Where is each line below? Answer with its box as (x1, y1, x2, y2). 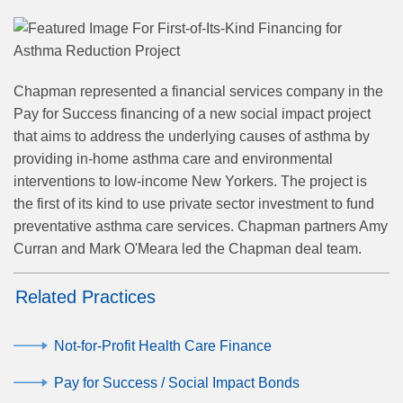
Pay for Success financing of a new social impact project (13, 106, 371, 122)
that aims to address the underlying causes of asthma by (13, 129, 370, 145)
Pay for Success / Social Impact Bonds (54, 375, 300, 391)
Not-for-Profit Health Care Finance (54, 338, 272, 354)
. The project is (273, 174, 367, 190)
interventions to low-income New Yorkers (13, 174, 273, 190)
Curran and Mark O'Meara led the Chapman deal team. (13, 241, 362, 257)
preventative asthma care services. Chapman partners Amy (13, 219, 388, 235)
